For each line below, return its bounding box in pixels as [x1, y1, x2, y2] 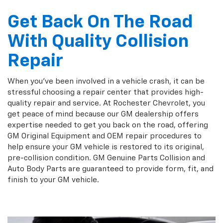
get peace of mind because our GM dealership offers [7, 110, 199, 118]
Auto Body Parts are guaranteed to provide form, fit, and [7, 165, 214, 173]
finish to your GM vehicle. [7, 176, 99, 184]
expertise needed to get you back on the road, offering [7, 121, 208, 129]
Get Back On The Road [7, 13, 193, 31]
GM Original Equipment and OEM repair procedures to [7, 132, 202, 140]
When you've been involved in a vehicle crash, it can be [7, 77, 205, 85]
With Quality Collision [7, 32, 189, 51]
